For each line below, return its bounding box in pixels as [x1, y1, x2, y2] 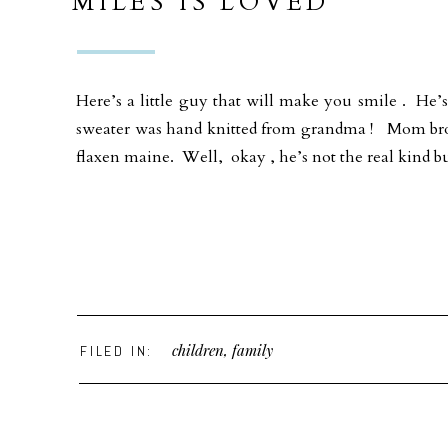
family [232, 340, 273, 360]
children [172, 340, 224, 360]
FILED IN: [80, 342, 154, 360]
